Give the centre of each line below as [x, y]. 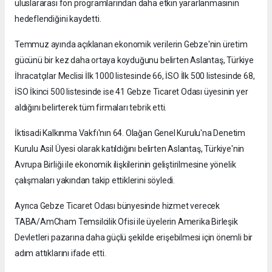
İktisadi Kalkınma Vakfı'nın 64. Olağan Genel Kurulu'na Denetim [130, 133]
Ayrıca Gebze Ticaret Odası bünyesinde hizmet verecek [117, 206]
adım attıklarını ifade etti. [60, 253]
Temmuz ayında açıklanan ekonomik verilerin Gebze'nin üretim [131, 44]
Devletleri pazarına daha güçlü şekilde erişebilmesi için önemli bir [134, 237]
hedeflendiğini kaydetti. [58, 19]
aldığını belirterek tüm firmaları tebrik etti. [91, 107]
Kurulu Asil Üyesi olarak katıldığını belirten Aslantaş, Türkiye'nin [130, 148]
